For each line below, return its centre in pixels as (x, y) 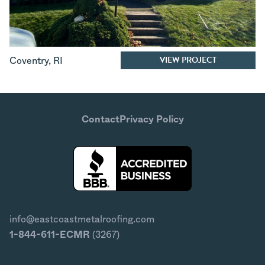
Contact (100, 119)
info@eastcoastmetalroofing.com (82, 219)
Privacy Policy (151, 119)
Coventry (29, 61)
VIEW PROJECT (188, 60)
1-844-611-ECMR (50, 235)
